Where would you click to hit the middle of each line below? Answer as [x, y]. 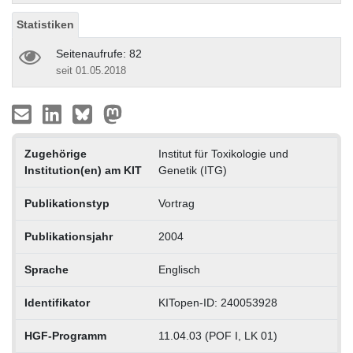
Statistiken [45, 24]
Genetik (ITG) [192, 170]
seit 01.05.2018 [91, 70]
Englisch [179, 269]
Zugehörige [55, 153]
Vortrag [176, 203]
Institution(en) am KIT [83, 170]
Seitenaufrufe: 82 [99, 53]
